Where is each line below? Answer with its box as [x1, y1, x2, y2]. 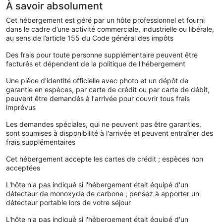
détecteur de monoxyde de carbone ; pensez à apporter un [6, 189, 199, 198]
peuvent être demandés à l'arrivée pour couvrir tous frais [6, 94, 190, 103]
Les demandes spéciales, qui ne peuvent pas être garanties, [6, 119, 201, 128]
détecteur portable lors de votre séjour [6, 198, 131, 207]
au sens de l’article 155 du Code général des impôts [6, 33, 173, 42]
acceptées [6, 163, 40, 172]
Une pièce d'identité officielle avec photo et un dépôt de [6, 76, 188, 85]
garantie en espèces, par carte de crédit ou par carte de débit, [6, 85, 210, 94]
